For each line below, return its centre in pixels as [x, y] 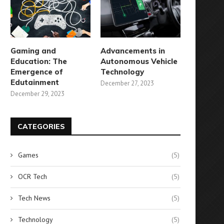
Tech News [34, 198]
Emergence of [37, 71]
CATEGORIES [41, 126]
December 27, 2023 [127, 83]
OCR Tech [32, 176]
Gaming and [33, 50]
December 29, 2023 [37, 93]
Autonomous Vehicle [139, 61]
